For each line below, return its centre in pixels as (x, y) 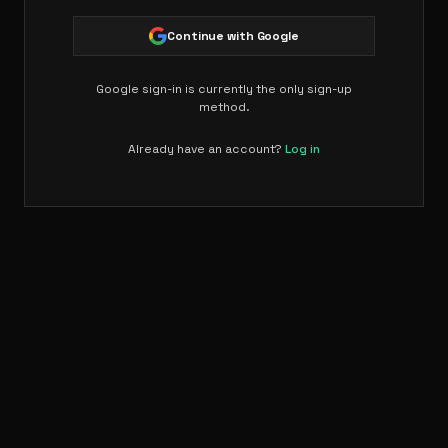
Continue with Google (233, 36)
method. (224, 107)
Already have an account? (206, 149)
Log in (302, 149)
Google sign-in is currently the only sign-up (224, 89)
